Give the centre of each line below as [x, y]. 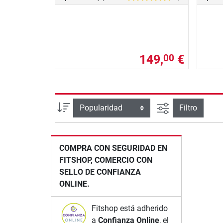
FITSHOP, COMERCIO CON [106, 160]
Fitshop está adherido [130, 208]
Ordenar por [91, 107]
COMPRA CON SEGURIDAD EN [113, 148]
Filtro [188, 108]
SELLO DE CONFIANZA [100, 172]
